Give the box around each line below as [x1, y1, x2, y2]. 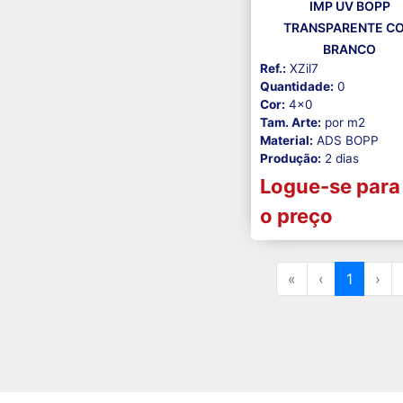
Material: [259, 133, 313, 148]
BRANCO [323, 41, 377, 58]
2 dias [320, 151, 359, 166]
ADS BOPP [312, 133, 379, 148]
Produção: [259, 151, 321, 166]
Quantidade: [259, 79, 334, 94]
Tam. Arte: [259, 115, 321, 130]
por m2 [320, 115, 365, 130]
